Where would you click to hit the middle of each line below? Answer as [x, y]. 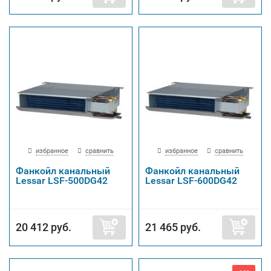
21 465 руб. [173, 227]
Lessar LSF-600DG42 [191, 181]
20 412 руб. [44, 227]
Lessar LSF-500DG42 [62, 181]
